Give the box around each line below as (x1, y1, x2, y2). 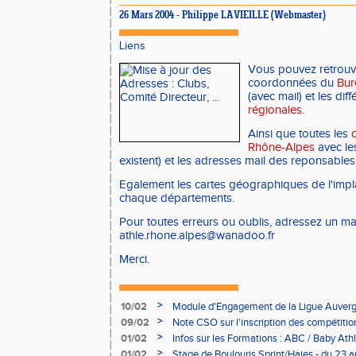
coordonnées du (248, 76, 337, 90)
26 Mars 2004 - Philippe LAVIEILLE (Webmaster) (119, 10, 326, 21)
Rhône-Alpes (248, 141, 315, 154)
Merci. (119, 253, 149, 266)
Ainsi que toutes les (248, 127, 351, 141)
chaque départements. (119, 192, 234, 205)
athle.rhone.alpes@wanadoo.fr (119, 229, 275, 242)
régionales (248, 103, 302, 117)
